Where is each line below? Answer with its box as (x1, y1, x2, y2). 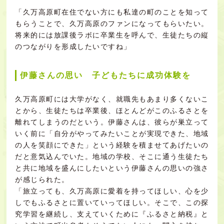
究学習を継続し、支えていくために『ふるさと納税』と (15, 210, 209, 218)
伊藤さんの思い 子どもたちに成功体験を (20, 71, 191, 80)
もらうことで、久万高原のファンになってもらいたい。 (15, 19, 209, 28)
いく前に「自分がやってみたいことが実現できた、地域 (15, 129, 209, 138)
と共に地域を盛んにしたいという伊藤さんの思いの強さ (15, 164, 209, 172)
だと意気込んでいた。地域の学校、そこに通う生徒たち (15, 152, 209, 161)
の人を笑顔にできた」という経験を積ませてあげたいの (15, 141, 209, 149)
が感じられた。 (15, 175, 69, 184)
